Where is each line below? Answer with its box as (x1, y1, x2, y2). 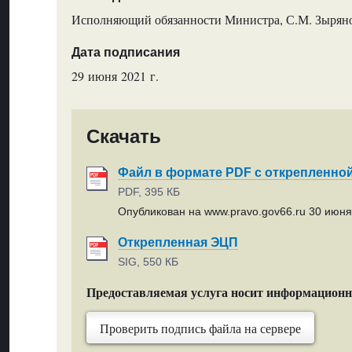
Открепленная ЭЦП (118, 235, 239, 249)
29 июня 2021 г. (71, 68, 159, 84)
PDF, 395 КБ (118, 185, 181, 199)
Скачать (86, 126, 162, 148)
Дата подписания (71, 45, 180, 59)
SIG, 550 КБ (118, 255, 179, 269)
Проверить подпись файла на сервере (100, 320, 302, 337)
